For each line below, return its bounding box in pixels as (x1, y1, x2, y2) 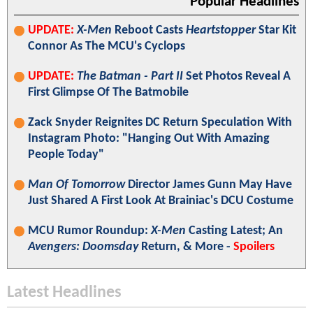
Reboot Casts (112, 23, 186, 37)
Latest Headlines (7, 284, 122, 301)
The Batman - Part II (77, 69, 183, 83)
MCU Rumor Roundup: (28, 224, 151, 238)
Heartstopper (186, 23, 256, 37)
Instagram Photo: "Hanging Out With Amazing (28, 131, 270, 145)
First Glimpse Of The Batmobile (28, 85, 189, 99)
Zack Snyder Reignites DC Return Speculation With (28, 115, 292, 129)
